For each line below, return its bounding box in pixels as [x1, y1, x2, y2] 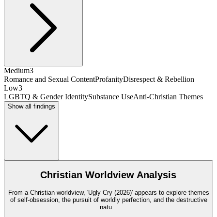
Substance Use [88, 92, 133, 101]
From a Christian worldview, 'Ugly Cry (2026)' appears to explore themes [8, 189, 209, 196]
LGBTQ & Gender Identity [4, 92, 88, 101]
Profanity [95, 75, 123, 83]
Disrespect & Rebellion [123, 75, 194, 83]
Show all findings [8, 102, 55, 110]
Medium [4, 66, 30, 75]
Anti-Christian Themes [133, 92, 203, 101]
